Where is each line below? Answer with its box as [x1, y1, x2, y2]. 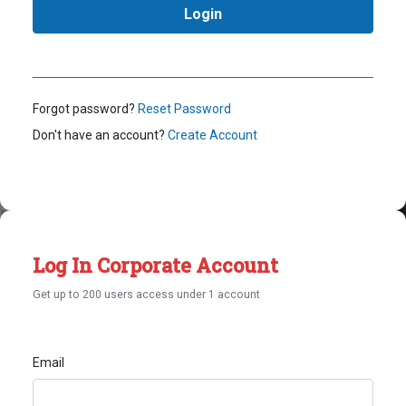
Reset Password [135, 101, 231, 116]
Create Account [165, 128, 257, 142]
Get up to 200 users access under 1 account [33, 288, 260, 301]
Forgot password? [33, 101, 135, 116]
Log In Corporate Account [33, 252, 278, 278]
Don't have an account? [33, 128, 165, 142]
